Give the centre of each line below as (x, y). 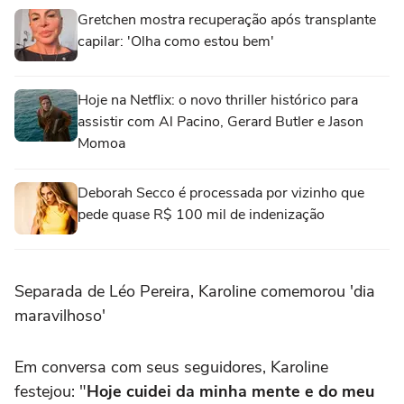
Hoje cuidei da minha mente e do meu (230, 391)
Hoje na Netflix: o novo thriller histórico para (218, 100)
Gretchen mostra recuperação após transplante (227, 19)
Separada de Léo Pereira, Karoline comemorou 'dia (195, 291)
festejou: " (50, 391)
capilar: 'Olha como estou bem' (176, 41)
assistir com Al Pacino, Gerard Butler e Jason (220, 121)
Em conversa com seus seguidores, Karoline (171, 367)
